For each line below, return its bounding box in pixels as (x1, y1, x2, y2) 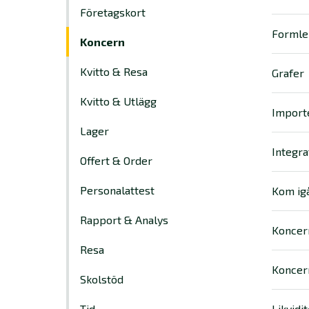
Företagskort (80, 6, 146, 19)
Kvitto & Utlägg (80, 94, 157, 108)
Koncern (80, 35, 125, 48)
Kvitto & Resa (80, 65, 148, 78)
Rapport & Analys (80, 213, 168, 226)
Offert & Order (80, 154, 152, 167)
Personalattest (80, 183, 154, 197)
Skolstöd (80, 272, 123, 286)
